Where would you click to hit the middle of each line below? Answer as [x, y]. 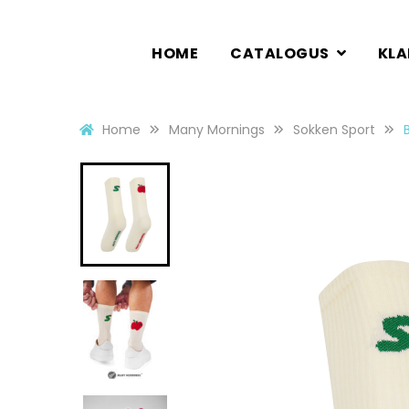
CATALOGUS [280, 53]
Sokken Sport [334, 130]
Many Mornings [217, 130]
